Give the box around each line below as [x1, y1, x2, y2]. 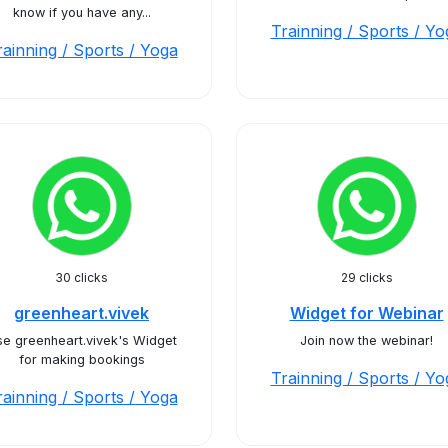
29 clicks [340, 270, 393, 285]
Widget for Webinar [289, 303, 444, 323]
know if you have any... [12, 5, 151, 20]
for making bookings [18, 352, 145, 367]
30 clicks [55, 270, 108, 285]
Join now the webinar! [300, 333, 433, 348]
